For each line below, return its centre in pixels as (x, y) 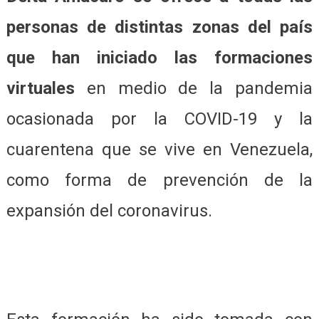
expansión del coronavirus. (109, 211)
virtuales (40, 89)
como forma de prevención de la (159, 181)
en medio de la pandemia (194, 89)
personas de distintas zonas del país (159, 27)
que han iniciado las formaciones (159, 58)
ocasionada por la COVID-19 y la (159, 119)
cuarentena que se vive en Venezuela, (159, 150)
